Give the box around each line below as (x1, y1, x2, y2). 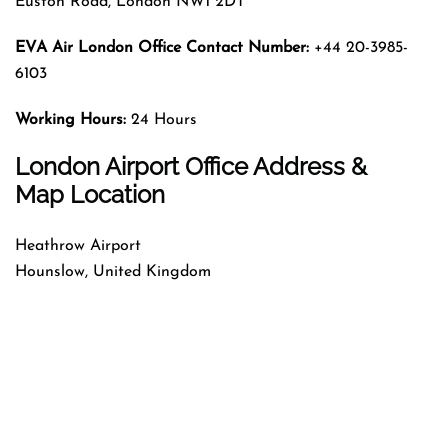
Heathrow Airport (15, 237, 141, 254)
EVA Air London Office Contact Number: (15, 39, 309, 56)
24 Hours (126, 111, 197, 128)
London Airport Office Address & (15, 151, 367, 181)
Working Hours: (15, 111, 126, 128)
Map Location (15, 179, 165, 209)
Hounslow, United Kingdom (15, 263, 211, 280)
